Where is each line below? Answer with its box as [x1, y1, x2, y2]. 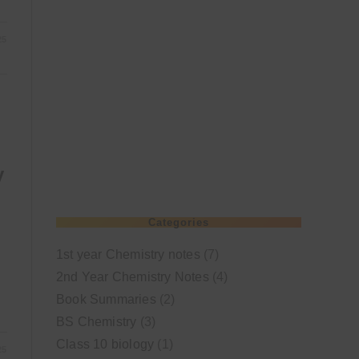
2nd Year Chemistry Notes [56, 270, 209, 284]
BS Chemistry [56, 315, 137, 329]
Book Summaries [56, 292, 156, 306]
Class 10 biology [56, 337, 155, 351]
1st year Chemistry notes [56, 248, 200, 261]
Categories [148, 216, 209, 228]
